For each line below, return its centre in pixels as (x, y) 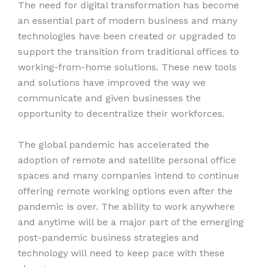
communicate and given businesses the (109, 98)
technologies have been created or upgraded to (127, 36)
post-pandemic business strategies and (108, 237)
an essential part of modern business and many (128, 21)
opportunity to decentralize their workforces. (121, 114)
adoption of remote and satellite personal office (127, 160)
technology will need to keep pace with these (121, 253)
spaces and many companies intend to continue (128, 175)
